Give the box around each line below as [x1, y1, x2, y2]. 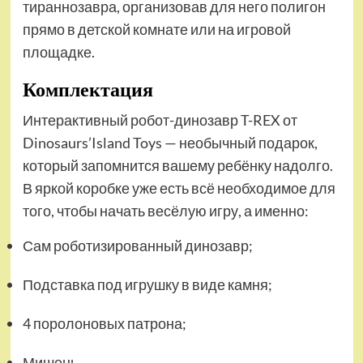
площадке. [22, 43, 95, 62]
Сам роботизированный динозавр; [22, 237, 253, 255]
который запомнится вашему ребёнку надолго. [22, 156, 333, 175]
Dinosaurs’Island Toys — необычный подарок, [22, 134, 318, 152]
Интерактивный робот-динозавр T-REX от [22, 111, 297, 130]
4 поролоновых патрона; [22, 314, 186, 333]
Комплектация [22, 78, 153, 102]
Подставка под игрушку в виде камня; [22, 275, 272, 294]
